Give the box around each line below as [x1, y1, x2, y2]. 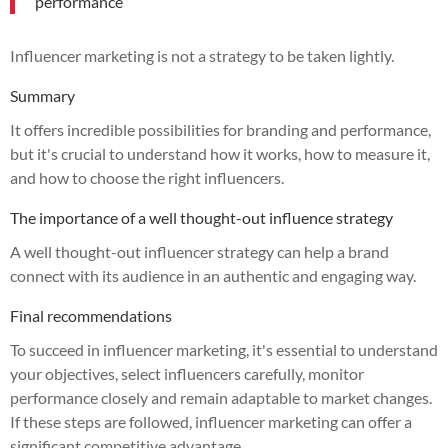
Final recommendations [10, 305, 172, 325]
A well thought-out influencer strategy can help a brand [10, 241, 389, 261]
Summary [10, 85, 75, 105]
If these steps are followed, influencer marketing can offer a [10, 411, 412, 431]
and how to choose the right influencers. [10, 167, 284, 187]
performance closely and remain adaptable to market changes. [10, 387, 432, 407]
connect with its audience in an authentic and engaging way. [10, 265, 416, 285]
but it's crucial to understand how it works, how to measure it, [10, 143, 430, 163]
